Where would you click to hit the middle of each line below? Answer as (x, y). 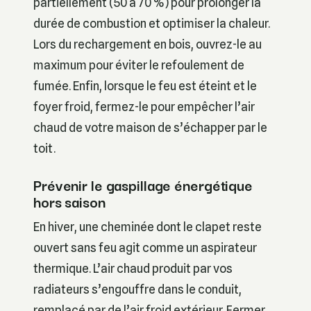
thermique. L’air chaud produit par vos (133, 268)
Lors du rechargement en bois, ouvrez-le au (148, 44)
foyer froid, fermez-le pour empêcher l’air (144, 106)
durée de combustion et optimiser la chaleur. (152, 23)
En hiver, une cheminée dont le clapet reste (148, 226)
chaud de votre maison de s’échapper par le (150, 127)
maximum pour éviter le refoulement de (139, 65)
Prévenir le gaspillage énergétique (143, 185)
